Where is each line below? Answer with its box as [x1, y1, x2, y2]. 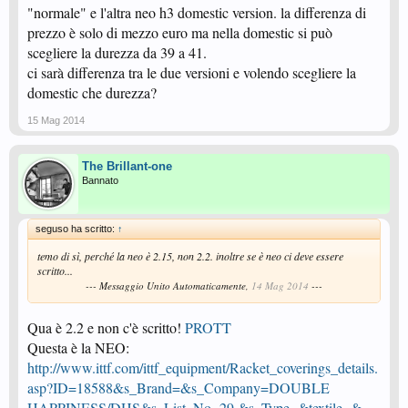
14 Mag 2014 [251, 279, 309, 292]
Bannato [82, 175, 118, 186]
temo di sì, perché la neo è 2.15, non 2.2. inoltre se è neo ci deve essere [37, 249, 343, 263]
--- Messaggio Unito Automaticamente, [86, 279, 251, 292]
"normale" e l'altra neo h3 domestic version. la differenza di [27, 3, 366, 22]
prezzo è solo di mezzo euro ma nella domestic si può [27, 23, 332, 42]
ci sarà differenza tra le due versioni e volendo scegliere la [27, 63, 356, 82]
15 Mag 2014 [27, 115, 85, 126]
